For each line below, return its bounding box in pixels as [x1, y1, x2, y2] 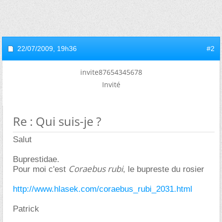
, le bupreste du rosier [123, 165, 204, 174]
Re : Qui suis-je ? [13, 113, 101, 129]
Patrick [13, 204, 39, 214]
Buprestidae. [13, 155, 59, 164]
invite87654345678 [80, 67, 142, 77]
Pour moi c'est [13, 165, 68, 174]
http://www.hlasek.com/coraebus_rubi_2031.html [13, 184, 192, 194]
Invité [102, 80, 120, 89]
